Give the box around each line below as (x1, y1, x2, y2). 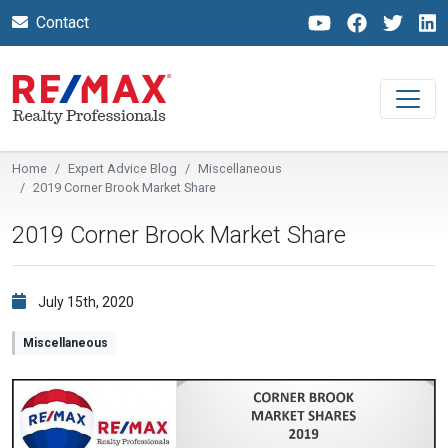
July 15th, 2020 (38, 294, 134, 310)
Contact (36, 13, 89, 32)
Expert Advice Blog (68, 161, 177, 176)
